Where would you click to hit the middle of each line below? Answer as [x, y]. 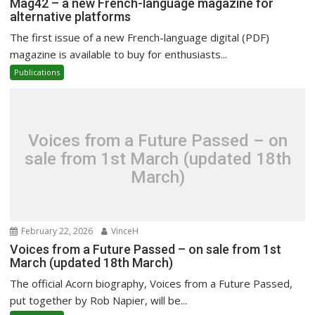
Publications [37, 72]
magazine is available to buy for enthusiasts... [119, 54]
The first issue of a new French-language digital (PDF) [140, 37]
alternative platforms [71, 17]
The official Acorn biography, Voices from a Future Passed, [152, 283]
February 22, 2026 [56, 231]
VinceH [124, 231]
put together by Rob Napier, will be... [99, 300]
